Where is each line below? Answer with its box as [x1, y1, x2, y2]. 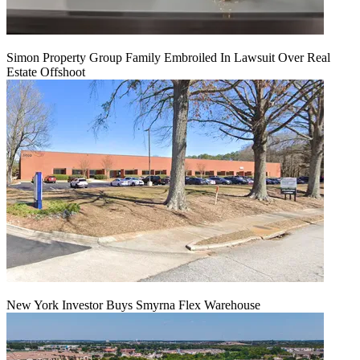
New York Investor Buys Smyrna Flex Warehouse [6, 297, 260, 312]
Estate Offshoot [6, 64, 85, 79]
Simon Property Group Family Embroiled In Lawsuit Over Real [6, 50, 330, 64]
